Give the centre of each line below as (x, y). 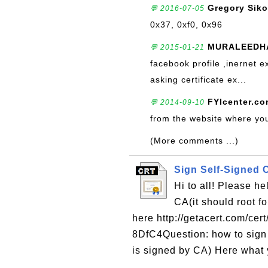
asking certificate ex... (198, 80)
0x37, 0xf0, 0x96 (186, 25)
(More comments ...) (194, 141)
